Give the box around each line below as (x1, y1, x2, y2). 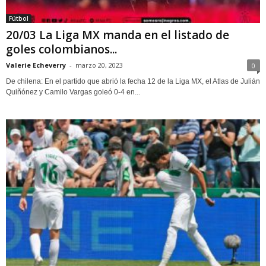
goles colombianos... (6, 41, 117, 57)
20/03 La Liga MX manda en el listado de (6, 27, 229, 43)
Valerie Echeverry (6, 60, 66, 69)
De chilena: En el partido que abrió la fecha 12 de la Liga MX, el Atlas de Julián (6, 77, 260, 85)
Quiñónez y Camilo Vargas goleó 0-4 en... (6, 87, 140, 96)
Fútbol (9, 14, 28, 23)
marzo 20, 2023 (75, 60, 123, 69)
